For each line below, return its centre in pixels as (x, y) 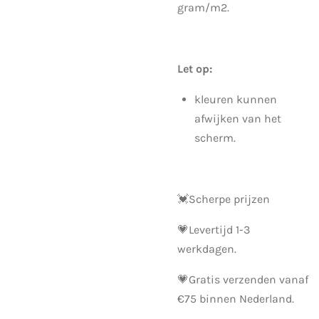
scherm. (216, 137)
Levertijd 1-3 (219, 229)
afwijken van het (238, 118)
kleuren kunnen (236, 99)
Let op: (195, 68)
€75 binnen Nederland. (236, 298)
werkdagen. (207, 249)
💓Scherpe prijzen (225, 199)
